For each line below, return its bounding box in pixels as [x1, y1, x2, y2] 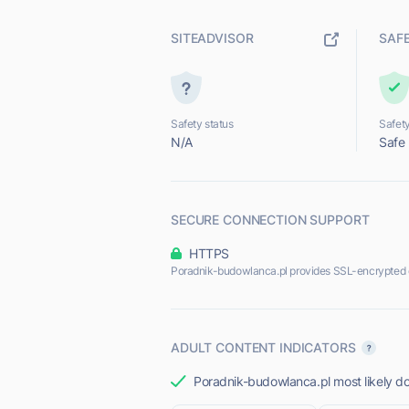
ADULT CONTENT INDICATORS [171, 340, 356, 355]
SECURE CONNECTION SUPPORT [171, 212, 370, 227]
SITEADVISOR [171, 30, 254, 46]
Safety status [171, 117, 234, 131]
